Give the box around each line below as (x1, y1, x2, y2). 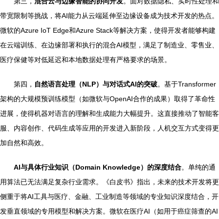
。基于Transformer (157, 80, 216, 88)
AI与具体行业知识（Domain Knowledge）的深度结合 (14, 163, 181, 171)
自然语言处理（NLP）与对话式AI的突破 (34, 80, 157, 88)
